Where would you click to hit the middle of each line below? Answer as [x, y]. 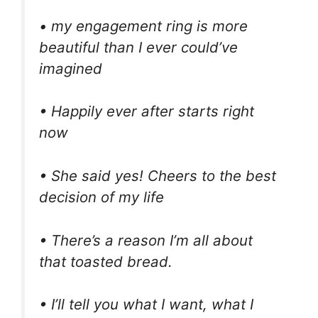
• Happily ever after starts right [147, 111]
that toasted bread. [106, 261]
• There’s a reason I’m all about [146, 240]
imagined [71, 68]
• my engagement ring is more [143, 26]
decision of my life [102, 197]
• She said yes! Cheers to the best [158, 176]
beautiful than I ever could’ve [138, 47]
